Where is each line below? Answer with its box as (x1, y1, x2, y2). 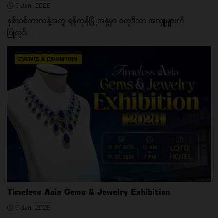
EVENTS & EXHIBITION (18, 56, 78, 62)
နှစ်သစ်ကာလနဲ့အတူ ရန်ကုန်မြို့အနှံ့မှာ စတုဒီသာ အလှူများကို (7, 16, 184, 26)
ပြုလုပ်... (7, 28, 34, 37)
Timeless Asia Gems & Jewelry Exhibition (7, 186, 170, 197)
